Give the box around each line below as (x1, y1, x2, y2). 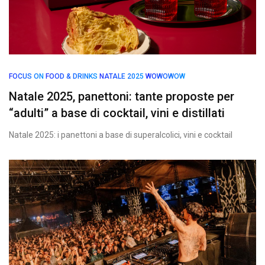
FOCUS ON (9, 72, 44, 80)
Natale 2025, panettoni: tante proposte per (9, 89, 234, 104)
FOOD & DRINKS (46, 72, 98, 80)
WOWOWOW (146, 72, 185, 80)
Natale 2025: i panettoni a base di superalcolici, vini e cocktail (9, 130, 232, 140)
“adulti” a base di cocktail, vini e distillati (9, 106, 225, 120)
